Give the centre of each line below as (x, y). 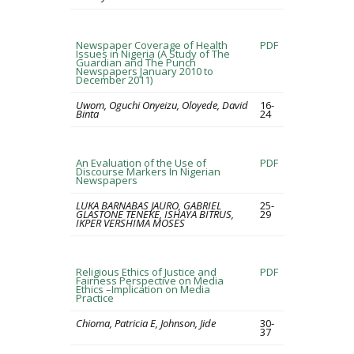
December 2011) (114, 80)
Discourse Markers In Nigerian (148, 171)
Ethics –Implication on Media (143, 289)
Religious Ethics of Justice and (146, 272)
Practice (95, 298)
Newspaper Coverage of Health (152, 45)
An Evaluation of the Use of (141, 163)
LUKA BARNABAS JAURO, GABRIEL (149, 205)
